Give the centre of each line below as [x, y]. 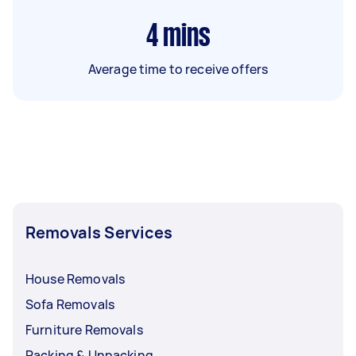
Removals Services [99, 232]
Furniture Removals [84, 329]
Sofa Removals [70, 304]
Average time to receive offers [178, 69]
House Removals [75, 279]
